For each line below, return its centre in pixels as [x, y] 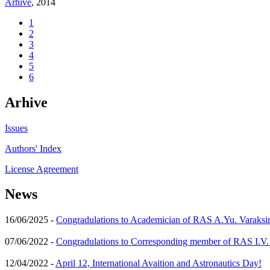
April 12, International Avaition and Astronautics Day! [159, 263]
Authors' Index [33, 148]
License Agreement [42, 169]
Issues [16, 128]
